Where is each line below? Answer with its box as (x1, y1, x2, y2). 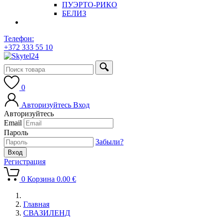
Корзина (27, 175, 55, 184)
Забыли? (95, 138, 124, 146)
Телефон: (4, 34, 34, 43)
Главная (23, 200, 49, 209)
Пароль (4, 128, 28, 137)
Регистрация (4, 157, 46, 166)
